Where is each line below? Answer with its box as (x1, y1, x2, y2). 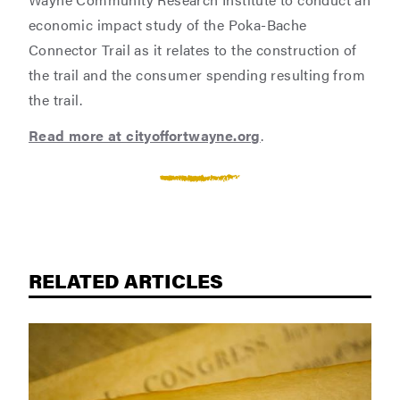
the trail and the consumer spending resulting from (29, 64, 365, 85)
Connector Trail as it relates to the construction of (29, 39, 357, 60)
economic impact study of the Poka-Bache (29, 14, 307, 35)
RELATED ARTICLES (29, 266, 223, 294)
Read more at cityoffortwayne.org (29, 125, 261, 146)
